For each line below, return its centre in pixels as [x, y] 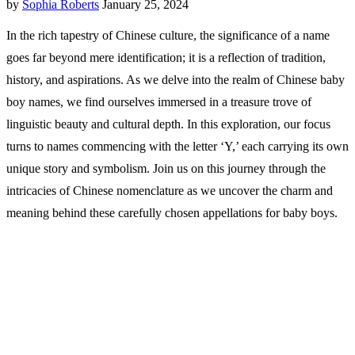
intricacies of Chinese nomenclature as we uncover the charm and [170, 191]
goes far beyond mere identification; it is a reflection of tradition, [166, 58]
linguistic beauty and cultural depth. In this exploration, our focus [168, 124]
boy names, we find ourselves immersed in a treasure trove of [159, 102]
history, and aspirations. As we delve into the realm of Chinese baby [176, 80]
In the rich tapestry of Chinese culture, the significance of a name [168, 36]
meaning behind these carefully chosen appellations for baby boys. [172, 213]
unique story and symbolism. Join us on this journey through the [166, 169]
